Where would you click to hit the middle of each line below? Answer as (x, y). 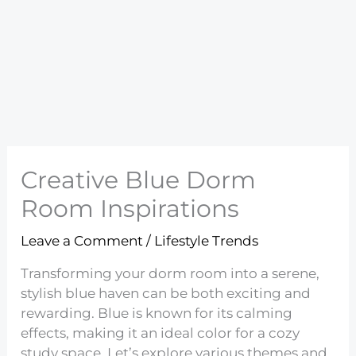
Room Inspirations (130, 209)
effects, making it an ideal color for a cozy (161, 333)
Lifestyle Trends (207, 241)
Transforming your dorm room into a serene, (170, 274)
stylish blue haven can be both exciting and (166, 294)
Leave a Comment (82, 241)
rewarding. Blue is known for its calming (157, 313)
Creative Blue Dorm (139, 180)
